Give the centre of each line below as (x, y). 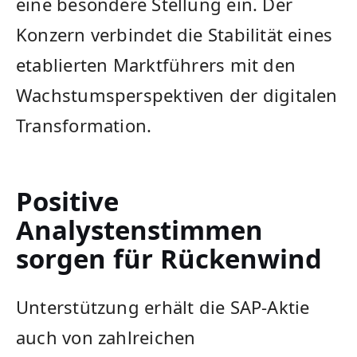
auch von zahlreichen (106, 337)
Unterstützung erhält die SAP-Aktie (163, 307)
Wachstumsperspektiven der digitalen (177, 95)
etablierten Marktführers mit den (156, 65)
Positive (67, 202)
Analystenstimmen (139, 230)
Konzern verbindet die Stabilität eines (175, 35)
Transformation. (84, 126)
